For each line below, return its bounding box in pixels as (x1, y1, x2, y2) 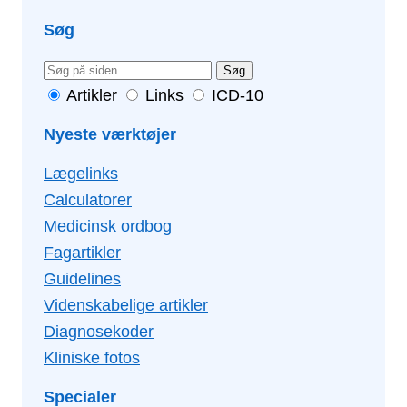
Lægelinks (44, 164, 118, 184)
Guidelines (44, 270, 121, 289)
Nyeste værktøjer (44, 125, 176, 144)
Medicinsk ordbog (44, 217, 172, 236)
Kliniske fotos (44, 349, 140, 368)
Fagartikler (44, 243, 121, 263)
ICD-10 (212, 86, 263, 105)
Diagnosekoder (44, 323, 154, 342)
